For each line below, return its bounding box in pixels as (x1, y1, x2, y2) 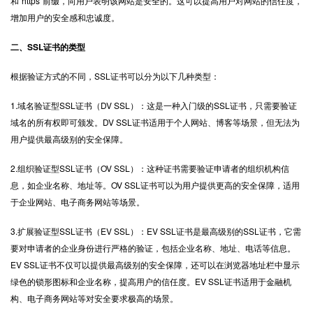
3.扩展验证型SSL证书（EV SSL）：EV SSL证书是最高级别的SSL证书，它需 (10, 225, 301, 237)
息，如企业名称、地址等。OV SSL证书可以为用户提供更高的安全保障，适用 (10, 179, 300, 191)
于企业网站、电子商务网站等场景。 (10, 196, 145, 208)
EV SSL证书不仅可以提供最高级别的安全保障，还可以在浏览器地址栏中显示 (10, 259, 300, 270)
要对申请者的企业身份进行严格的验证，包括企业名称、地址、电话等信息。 (10, 242, 296, 254)
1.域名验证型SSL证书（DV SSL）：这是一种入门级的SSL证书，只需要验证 (10, 99, 297, 111)
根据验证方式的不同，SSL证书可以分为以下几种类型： (10, 70, 219, 82)
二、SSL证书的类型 (10, 41, 85, 53)
